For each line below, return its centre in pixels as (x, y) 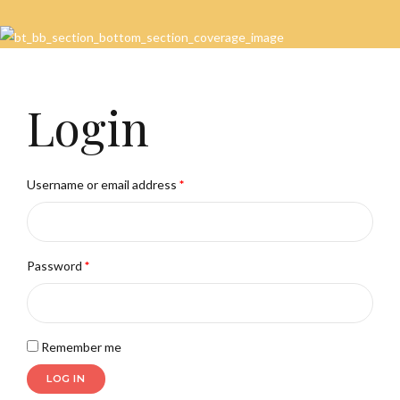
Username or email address (103, 185)
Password (56, 266)
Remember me (81, 346)
